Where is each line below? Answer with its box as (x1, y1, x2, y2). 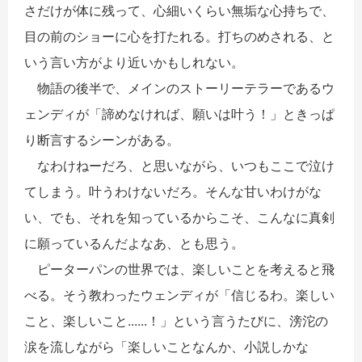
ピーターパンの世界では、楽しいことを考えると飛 (24, 260, 335, 277)
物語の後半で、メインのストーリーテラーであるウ (24, 79, 335, 96)
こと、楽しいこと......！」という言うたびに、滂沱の (24, 312, 328, 329)
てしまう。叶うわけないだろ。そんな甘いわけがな (24, 183, 322, 200)
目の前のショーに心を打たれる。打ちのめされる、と (24, 27, 335, 44)
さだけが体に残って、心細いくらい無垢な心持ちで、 (24, 2, 335, 19)
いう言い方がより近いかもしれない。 (24, 53, 244, 70)
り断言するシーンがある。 (24, 131, 179, 148)
